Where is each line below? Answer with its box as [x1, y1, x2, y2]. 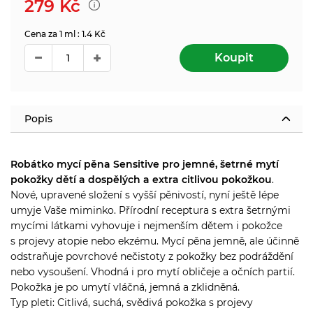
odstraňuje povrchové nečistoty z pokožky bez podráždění [10, 249, 293, 263]
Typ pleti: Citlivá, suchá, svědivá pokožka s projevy [10, 296, 253, 309]
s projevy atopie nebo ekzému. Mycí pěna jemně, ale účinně [10, 234, 299, 247]
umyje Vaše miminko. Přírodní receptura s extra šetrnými [10, 203, 291, 217]
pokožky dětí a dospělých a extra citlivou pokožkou [10, 173, 272, 186]
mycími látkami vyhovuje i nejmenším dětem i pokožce [10, 219, 282, 232]
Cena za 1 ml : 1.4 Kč [24, 28, 105, 39]
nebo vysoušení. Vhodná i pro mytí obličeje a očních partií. [10, 265, 295, 278]
